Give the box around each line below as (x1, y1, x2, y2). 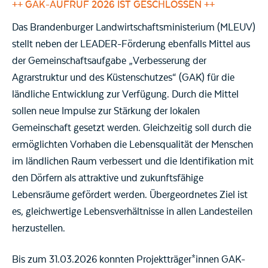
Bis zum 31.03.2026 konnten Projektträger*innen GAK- (12, 254, 245, 266)
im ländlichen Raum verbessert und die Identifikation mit (12, 156, 254, 168)
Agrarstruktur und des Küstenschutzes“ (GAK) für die (12, 72, 234, 84)
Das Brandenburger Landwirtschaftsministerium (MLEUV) (12, 22, 255, 34)
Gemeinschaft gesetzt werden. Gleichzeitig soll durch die (12, 122, 251, 135)
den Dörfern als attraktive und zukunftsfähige (12, 172, 203, 185)
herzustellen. (12, 223, 65, 235)
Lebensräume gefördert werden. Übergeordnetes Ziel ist (12, 189, 248, 202)
